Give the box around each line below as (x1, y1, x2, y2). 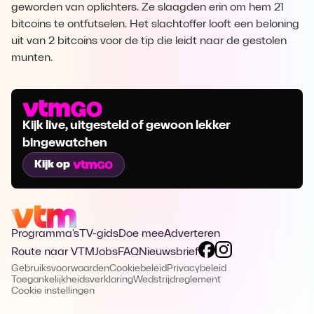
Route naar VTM (11, 246, 95, 258)
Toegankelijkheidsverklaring (11, 275, 133, 285)
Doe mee (118, 228, 164, 240)
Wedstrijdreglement (133, 275, 221, 285)
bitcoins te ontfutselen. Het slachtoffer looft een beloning (11, 19, 299, 30)
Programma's (11, 228, 79, 240)
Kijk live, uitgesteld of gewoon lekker (22, 119, 231, 132)
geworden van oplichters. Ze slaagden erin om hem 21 (11, 2, 284, 13)
